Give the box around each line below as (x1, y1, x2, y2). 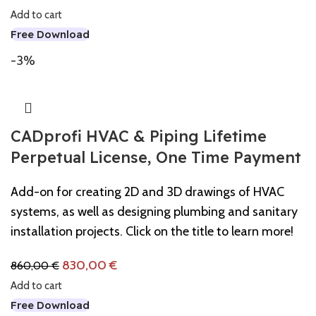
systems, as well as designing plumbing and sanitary (11, 203, 298, 219)
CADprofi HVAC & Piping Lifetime (11, 126, 267, 146)
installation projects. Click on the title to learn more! (11, 223, 293, 239)
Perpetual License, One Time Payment (11, 147, 301, 167)
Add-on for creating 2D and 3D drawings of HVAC (11, 183, 284, 200)
